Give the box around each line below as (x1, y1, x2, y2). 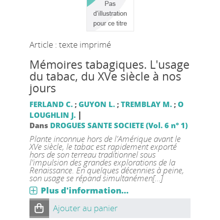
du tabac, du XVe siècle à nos (29, 69, 181, 84)
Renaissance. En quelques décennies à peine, (29, 165, 184, 176)
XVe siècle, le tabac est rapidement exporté (29, 141, 177, 152)
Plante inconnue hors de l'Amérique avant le (29, 133, 181, 144)
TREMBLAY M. (120, 99, 172, 109)
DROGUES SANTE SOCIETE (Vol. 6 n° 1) (50, 120, 188, 130)
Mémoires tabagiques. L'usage (29, 57, 190, 72)
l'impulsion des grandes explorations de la (29, 157, 175, 168)
